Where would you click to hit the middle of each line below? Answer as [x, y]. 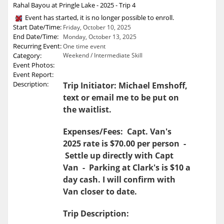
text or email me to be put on [121, 97]
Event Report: [33, 74]
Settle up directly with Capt [118, 155]
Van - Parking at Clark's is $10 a [127, 167]
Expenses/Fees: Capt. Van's [117, 131]
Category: [27, 55]
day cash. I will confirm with [119, 179]
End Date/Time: [36, 36]
